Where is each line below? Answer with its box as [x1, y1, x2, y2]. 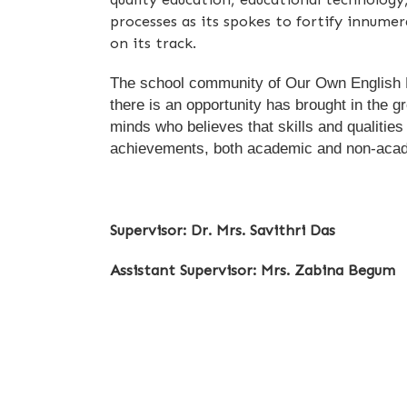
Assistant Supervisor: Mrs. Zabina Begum [110, 261, 396, 280]
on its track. [110, 33, 197, 52]
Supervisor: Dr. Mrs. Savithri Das [110, 220, 336, 239]
